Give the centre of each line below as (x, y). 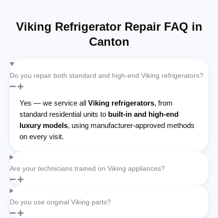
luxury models (44, 125)
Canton (109, 41)
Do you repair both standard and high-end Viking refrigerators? (107, 75)
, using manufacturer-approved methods (131, 125)
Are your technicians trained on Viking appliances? (87, 168)
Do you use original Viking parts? (60, 202)
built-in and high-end (143, 114)
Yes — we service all (54, 103)
